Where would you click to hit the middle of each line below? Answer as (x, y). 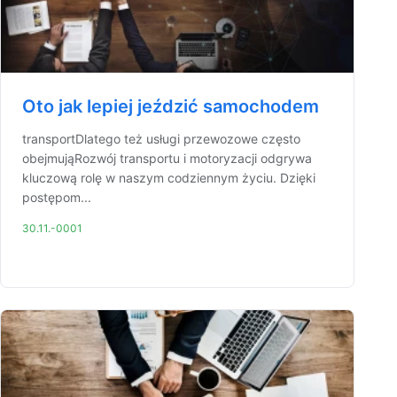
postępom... (57, 197)
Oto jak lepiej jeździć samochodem (171, 106)
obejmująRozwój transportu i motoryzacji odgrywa (167, 158)
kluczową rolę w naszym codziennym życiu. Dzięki (169, 178)
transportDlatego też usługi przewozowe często (161, 139)
